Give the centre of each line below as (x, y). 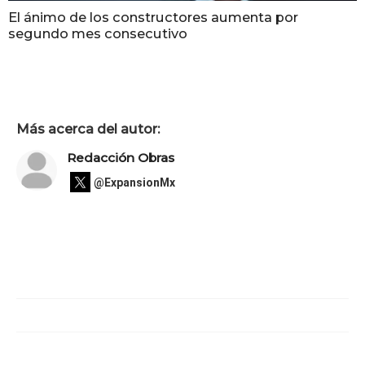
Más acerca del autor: (88, 128)
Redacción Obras (121, 158)
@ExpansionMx (134, 182)
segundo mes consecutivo (98, 34)
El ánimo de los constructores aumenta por (153, 18)
